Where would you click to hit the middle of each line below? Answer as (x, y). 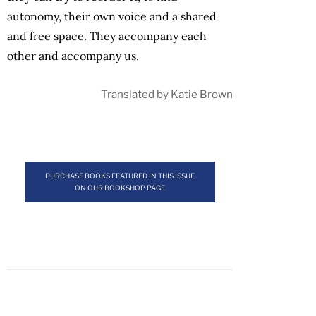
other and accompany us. (74, 55)
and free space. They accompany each (107, 36)
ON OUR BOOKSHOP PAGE (120, 187)
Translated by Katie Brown (167, 94)
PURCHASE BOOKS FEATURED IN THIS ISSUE (120, 175)
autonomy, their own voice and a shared (112, 16)
